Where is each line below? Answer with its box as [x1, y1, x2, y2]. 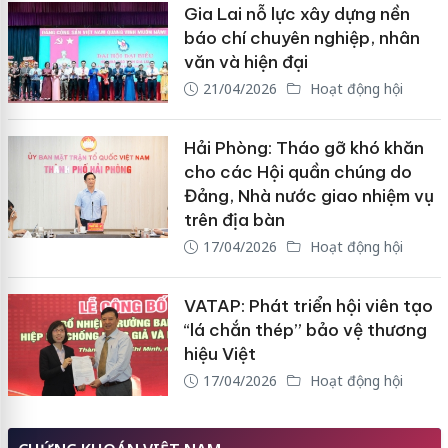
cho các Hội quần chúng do [183, 161, 412, 184]
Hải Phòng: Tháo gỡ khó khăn [183, 137, 424, 160]
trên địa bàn [183, 209, 285, 232]
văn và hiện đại [183, 50, 308, 73]
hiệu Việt [183, 343, 256, 366]
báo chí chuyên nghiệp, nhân [183, 26, 420, 49]
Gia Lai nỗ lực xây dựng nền [183, 2, 410, 25]
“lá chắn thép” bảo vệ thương [183, 319, 427, 342]
